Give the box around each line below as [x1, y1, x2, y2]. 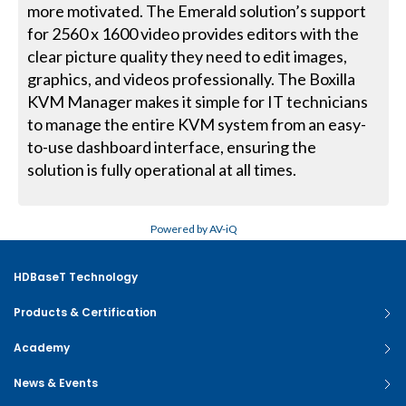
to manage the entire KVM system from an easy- [27, 114, 367, 135]
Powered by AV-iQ [150, 222, 238, 237]
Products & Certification [14, 304, 157, 321]
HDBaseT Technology [14, 269, 138, 285]
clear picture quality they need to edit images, [27, 46, 348, 67]
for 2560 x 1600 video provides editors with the [27, 24, 360, 44]
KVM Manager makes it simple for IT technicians [27, 92, 369, 112]
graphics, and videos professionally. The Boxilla [27, 69, 356, 90]
